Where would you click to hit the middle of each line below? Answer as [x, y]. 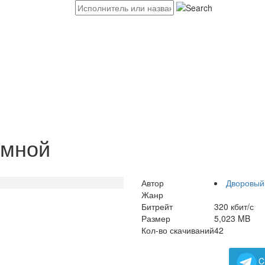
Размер [156, 218]
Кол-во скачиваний [178, 230]
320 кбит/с [234, 206]
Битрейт [157, 206]
